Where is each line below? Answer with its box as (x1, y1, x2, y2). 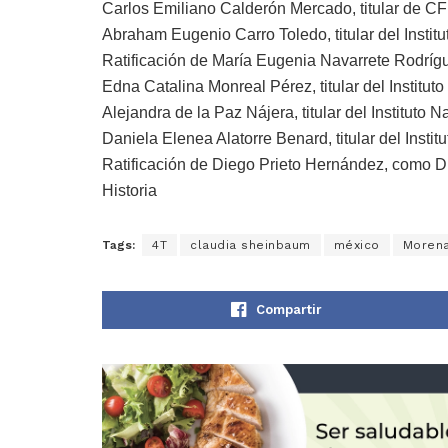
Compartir (255, 301, 322, 317)
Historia (102, 181, 157, 199)
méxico (333, 237, 380, 252)
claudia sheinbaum (190, 237, 311, 252)
